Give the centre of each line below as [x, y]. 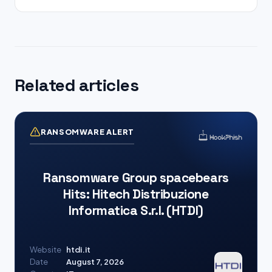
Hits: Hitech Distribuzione [136, 194]
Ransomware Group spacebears [136, 178]
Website [46, 250]
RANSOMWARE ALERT [87, 132]
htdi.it [78, 250]
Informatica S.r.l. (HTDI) [136, 210]
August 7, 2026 [95, 262]
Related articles [77, 85]
